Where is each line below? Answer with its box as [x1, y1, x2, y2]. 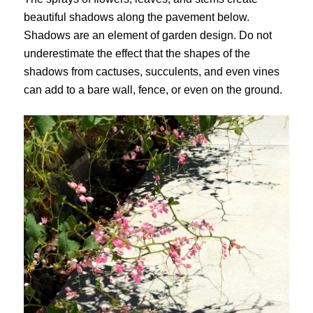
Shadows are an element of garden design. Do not [23, 29, 272, 41]
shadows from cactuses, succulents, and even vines [23, 65, 279, 78]
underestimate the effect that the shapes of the [23, 47, 250, 59]
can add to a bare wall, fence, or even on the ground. [23, 83, 282, 96]
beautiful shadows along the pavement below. [23, 10, 249, 23]
